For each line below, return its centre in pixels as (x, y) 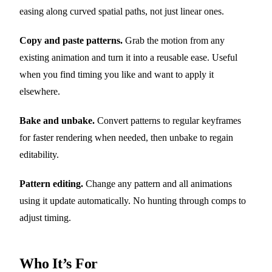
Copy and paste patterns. (71, 41)
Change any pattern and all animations (158, 184)
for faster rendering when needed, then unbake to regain (126, 138)
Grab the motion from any (174, 41)
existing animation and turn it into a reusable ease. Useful (128, 58)
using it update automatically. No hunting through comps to (133, 201)
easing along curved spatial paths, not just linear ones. (122, 12)
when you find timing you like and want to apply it (117, 75)
